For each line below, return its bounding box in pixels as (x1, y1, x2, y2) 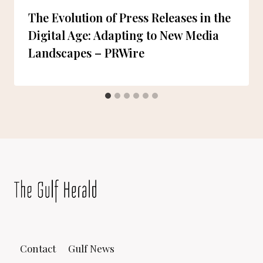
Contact (20, 241, 56, 255)
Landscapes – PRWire (28, 45, 144, 61)
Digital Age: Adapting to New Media (28, 27, 219, 43)
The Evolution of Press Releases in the (28, 9, 231, 26)
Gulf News (68, 241, 114, 255)
